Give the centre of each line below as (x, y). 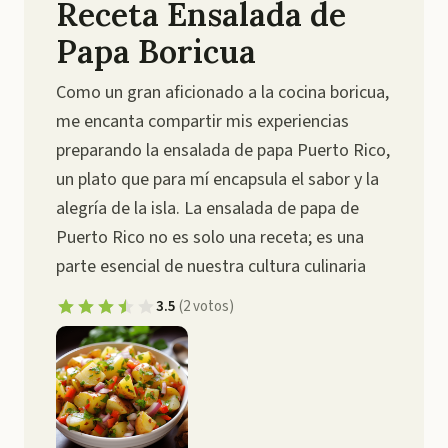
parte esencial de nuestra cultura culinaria (211, 266)
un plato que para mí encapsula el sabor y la (217, 179)
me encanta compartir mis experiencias (202, 121)
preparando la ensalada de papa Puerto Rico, (223, 150)
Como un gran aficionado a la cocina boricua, (222, 92)
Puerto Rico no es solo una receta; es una (210, 237)
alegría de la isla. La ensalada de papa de (207, 208)
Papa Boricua (156, 51)
